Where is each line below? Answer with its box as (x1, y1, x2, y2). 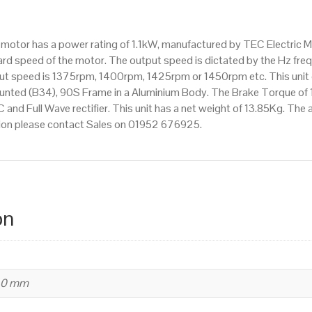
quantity (169, 116, 214, 132)
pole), (169, 4, 197, 19)
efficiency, (169, 36, 219, 52)
